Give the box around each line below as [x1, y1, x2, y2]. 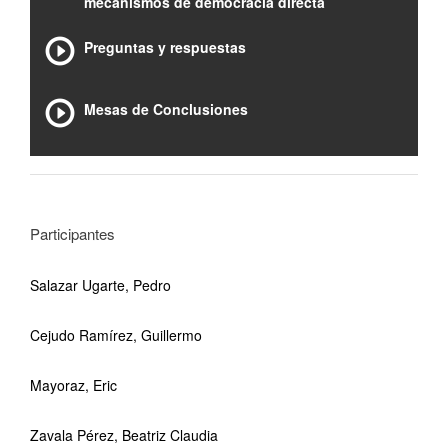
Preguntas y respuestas [84, 37, 246, 57]
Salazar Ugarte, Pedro [30, 275, 171, 295]
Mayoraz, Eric [30, 375, 117, 395]
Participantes [30, 223, 115, 244]
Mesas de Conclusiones [84, 99, 248, 119]
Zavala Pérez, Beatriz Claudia [30, 425, 218, 445]
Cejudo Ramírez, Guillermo [30, 325, 202, 345]
